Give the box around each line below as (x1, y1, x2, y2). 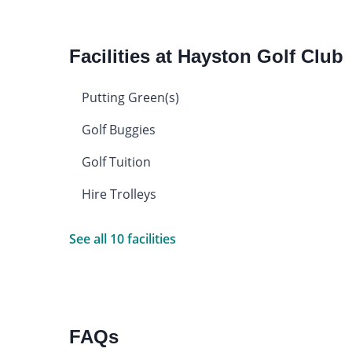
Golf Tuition (81, 152, 151, 170)
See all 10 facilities (68, 229, 176, 247)
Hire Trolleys (81, 185, 156, 203)
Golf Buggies (81, 120, 156, 138)
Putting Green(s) (81, 88, 179, 106)
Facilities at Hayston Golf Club (68, 45, 343, 67)
